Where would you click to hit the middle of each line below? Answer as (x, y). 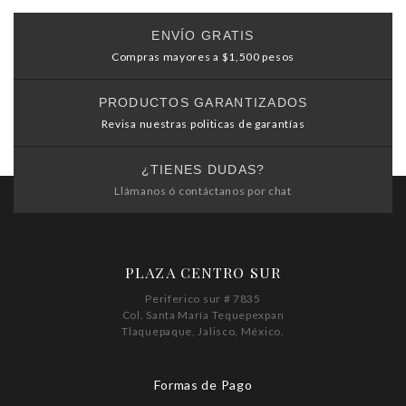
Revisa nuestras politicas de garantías (203, 124)
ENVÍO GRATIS (203, 35)
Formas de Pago (203, 385)
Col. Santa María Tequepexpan (203, 315)
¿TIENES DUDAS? (203, 169)
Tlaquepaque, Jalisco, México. (203, 331)
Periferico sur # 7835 (203, 299)
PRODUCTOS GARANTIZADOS (203, 102)
